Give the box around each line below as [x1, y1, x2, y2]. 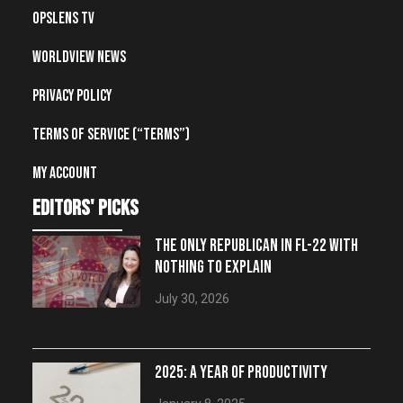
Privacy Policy [32, 86, 112, 106]
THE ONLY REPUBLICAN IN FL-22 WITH [155, 236, 358, 257]
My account [32, 164, 97, 184]
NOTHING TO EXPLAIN [155, 257, 272, 279]
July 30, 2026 [155, 291, 229, 307]
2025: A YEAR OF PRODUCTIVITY [155, 363, 327, 384]
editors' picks [32, 195, 139, 222]
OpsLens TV [32, 9, 94, 29]
